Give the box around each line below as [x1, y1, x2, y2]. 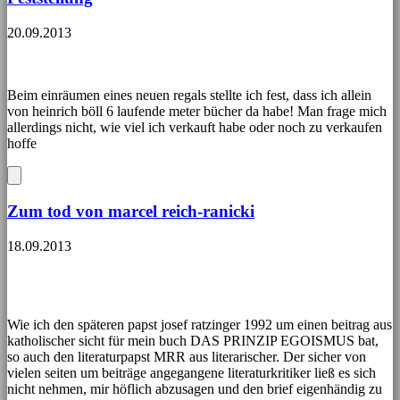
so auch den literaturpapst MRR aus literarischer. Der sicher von [7, 348, 366, 364]
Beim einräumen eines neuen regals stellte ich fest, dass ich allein [7, 87, 371, 104]
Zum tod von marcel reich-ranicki [7, 201, 254, 221]
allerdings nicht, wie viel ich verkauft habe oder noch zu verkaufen [7, 120, 382, 136]
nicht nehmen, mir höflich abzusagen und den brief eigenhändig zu [7, 380, 382, 396]
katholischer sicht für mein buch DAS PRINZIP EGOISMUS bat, [7, 332, 379, 348]
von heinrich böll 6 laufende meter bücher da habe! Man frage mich [7, 104, 387, 120]
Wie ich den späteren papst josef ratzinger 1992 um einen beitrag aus [7, 316, 392, 332]
